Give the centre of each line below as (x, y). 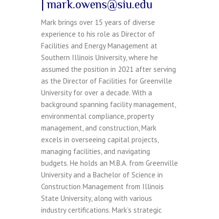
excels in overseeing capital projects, (100, 140)
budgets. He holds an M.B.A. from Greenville (109, 163)
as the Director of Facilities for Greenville (107, 81)
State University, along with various (97, 198)
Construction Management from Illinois (102, 187)
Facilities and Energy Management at (99, 46)
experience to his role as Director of (98, 34)
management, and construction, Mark (99, 128)
